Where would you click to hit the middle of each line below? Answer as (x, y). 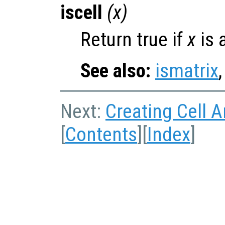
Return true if (134, 39)
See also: (116, 71)
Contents (101, 134)
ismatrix (187, 71)
